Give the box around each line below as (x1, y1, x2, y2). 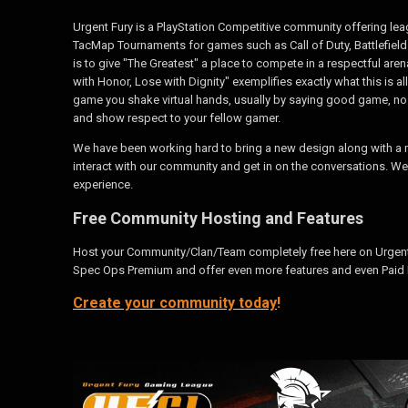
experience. (73, 177, 133, 191)
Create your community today (73, 293, 277, 311)
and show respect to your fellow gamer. (73, 110, 280, 125)
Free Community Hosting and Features (73, 208, 363, 228)
